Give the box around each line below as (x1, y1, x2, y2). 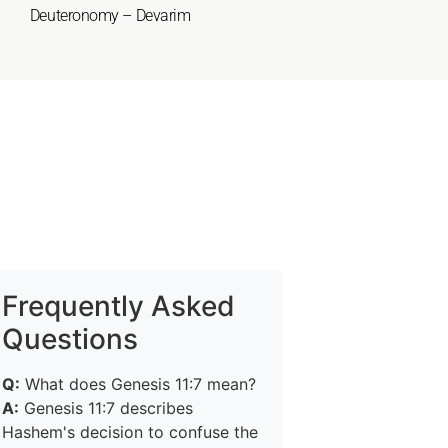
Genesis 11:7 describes (19, 398, 193, 418)
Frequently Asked (2, 289, 235, 323)
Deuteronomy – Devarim (29, 6, 191, 25)
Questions (2, 322, 138, 356)
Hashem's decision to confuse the (2, 422, 258, 442)
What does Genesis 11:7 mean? (20, 374, 256, 394)
